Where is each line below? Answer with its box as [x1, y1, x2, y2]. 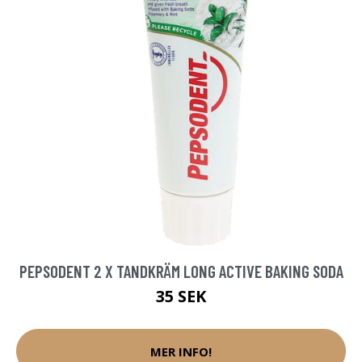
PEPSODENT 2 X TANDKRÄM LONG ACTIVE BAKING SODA [19, 261, 343, 282]
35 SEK [156, 285, 206, 308]
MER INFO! [150, 343, 212, 360]
